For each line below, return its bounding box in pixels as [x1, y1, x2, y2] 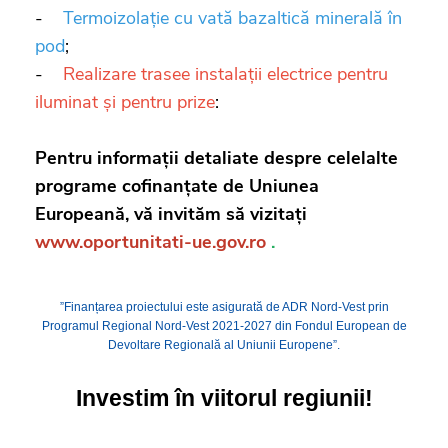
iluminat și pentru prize [35, 89, 215, 114]
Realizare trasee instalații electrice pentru [63, 61, 388, 86]
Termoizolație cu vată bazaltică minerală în [63, 5, 402, 30]
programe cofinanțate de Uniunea [35, 173, 319, 198]
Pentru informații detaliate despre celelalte [35, 145, 398, 170]
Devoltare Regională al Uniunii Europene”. [108, 337, 340, 352]
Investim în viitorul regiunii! [75, 384, 373, 411]
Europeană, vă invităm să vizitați [35, 201, 307, 226]
